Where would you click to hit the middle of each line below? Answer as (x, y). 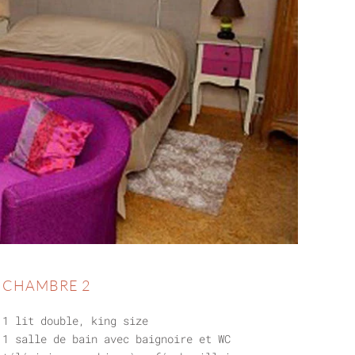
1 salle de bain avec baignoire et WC (116, 338)
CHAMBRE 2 (46, 285)
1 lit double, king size (75, 320)
